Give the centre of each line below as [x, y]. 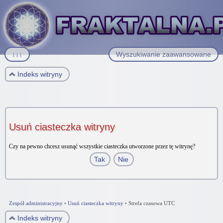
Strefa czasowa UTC [152, 203]
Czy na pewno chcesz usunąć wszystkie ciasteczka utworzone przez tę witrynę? [102, 146]
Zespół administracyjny [36, 203]
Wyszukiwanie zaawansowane [164, 54]
